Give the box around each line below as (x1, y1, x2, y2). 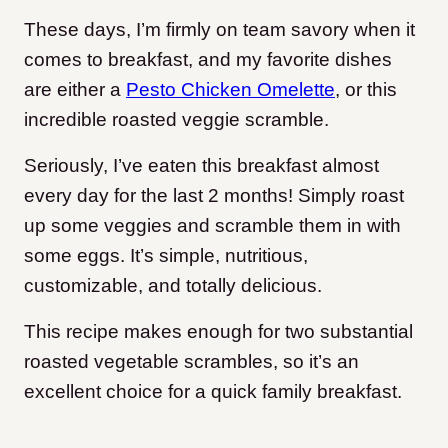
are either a (24, 79, 126, 100)
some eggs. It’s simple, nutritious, (24, 245, 308, 266)
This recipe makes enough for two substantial (24, 321, 413, 342)
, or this (335, 79, 397, 100)
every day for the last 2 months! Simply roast (24, 185, 404, 206)
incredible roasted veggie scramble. (24, 109, 329, 130)
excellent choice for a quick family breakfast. (24, 381, 407, 402)
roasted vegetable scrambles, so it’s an (24, 351, 359, 372)
